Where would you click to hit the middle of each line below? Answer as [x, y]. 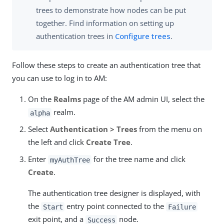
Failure [182, 207]
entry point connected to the [115, 206]
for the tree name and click [139, 159]
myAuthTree [70, 160]
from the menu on [169, 129]
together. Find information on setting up [105, 23]
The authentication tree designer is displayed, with [114, 193]
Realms [67, 99]
